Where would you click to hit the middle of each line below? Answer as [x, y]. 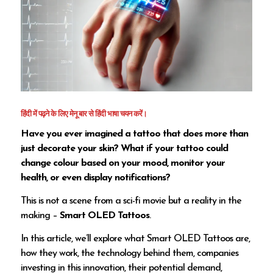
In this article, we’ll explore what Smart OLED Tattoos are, [136, 239]
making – [41, 216]
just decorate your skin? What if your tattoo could [125, 149]
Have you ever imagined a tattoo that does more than [135, 134]
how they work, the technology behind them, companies [130, 254]
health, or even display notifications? [96, 178]
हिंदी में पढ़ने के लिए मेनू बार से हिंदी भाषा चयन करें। [84, 114]
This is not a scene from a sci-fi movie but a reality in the [131, 201]
